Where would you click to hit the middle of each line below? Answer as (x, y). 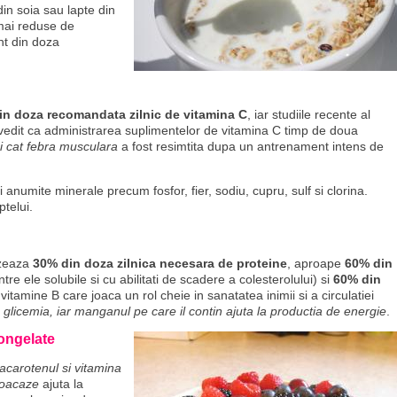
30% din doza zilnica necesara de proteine (160, 263)
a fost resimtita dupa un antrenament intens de (251, 146)
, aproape (316, 263)
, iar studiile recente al (309, 114)
